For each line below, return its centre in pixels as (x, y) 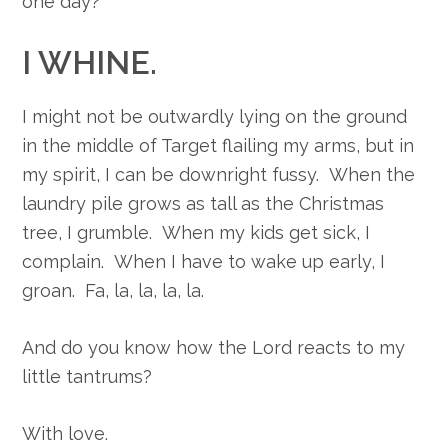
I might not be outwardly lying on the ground (215, 117)
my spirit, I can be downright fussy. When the (219, 175)
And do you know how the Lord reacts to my (214, 348)
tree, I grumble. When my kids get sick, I (196, 233)
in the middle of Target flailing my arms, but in (218, 146)
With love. (65, 434)
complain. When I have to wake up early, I (204, 262)
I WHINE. (90, 63)
